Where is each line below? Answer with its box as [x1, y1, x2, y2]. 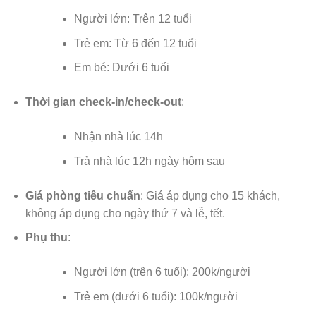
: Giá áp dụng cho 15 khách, [140, 189, 280, 202]
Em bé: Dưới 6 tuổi [73, 61, 169, 74]
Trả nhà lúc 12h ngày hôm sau [73, 154, 225, 167]
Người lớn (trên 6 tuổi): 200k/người [73, 266, 250, 279]
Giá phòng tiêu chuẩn [25, 189, 140, 202]
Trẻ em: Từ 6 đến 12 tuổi [73, 37, 197, 49]
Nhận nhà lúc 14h [73, 130, 163, 143]
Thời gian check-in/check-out [25, 96, 181, 109]
